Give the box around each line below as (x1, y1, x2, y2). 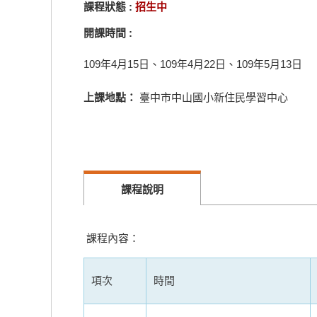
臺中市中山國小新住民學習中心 (139, 91, 288, 103)
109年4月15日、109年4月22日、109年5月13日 (83, 58, 302, 70)
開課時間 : (83, 27, 132, 39)
